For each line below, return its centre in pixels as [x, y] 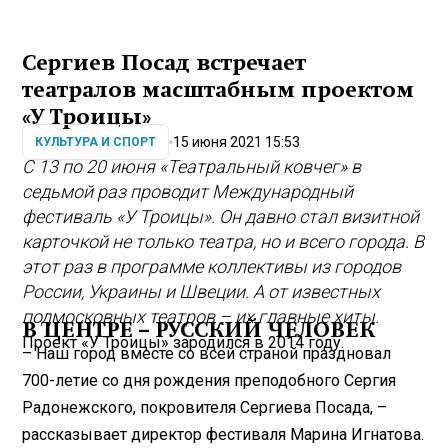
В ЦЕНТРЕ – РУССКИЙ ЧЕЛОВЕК [199, 329]
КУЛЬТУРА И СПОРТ [96, 142]
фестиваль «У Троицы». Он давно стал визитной [221, 217]
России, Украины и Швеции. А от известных [201, 292]
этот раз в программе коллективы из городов [212, 267]
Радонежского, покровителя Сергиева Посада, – [205, 407]
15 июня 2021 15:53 [237, 141]
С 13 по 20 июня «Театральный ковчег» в [192, 167]
